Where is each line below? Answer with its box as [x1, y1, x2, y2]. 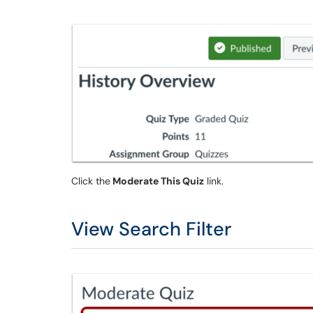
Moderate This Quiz [110, 174, 204, 187]
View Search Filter [71, 216, 231, 241]
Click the [71, 174, 110, 187]
